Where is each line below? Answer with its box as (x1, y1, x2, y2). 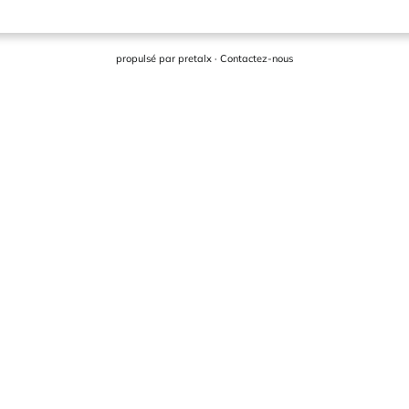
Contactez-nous (220, 52, 293, 65)
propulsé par (116, 52, 178, 65)
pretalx (178, 52, 212, 65)
